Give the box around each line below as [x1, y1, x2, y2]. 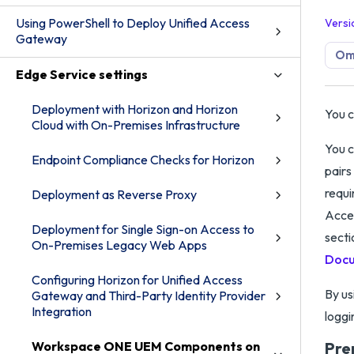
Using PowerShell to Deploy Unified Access [16, 15, 250, 31]
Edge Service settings [16, 66, 148, 82]
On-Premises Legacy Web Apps [32, 237, 207, 253]
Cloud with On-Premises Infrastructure [32, 117, 240, 133]
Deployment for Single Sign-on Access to [32, 221, 254, 237]
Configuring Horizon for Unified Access [32, 272, 243, 288]
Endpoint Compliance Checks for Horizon [32, 152, 254, 168]
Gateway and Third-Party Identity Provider [32, 288, 265, 303]
